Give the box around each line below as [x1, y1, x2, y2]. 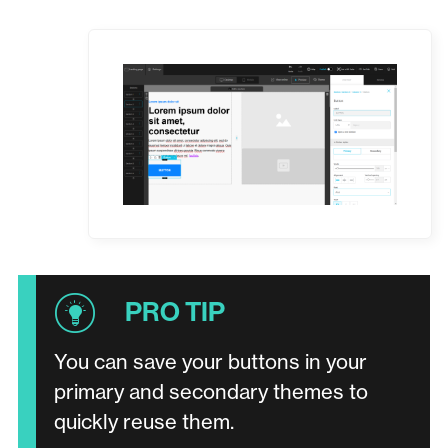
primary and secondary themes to [53, 378, 368, 404]
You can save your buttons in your [53, 348, 367, 374]
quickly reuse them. [53, 408, 234, 434]
